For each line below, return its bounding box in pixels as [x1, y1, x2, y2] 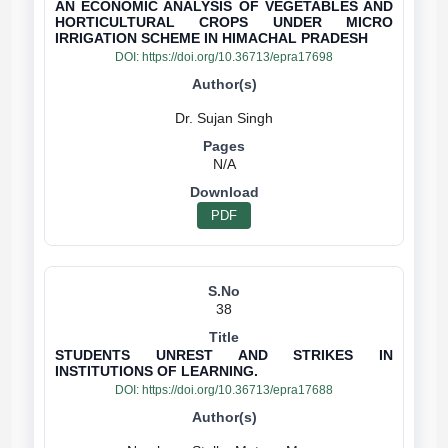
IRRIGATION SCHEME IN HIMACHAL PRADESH [55, 30, 368, 46]
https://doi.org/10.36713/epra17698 [142, 50, 333, 64]
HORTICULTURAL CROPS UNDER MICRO [55, 14, 393, 30]
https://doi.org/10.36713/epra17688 [142, 383, 333, 397]
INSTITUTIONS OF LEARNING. [55, 363, 258, 379]
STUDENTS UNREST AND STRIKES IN [55, 347, 393, 363]
